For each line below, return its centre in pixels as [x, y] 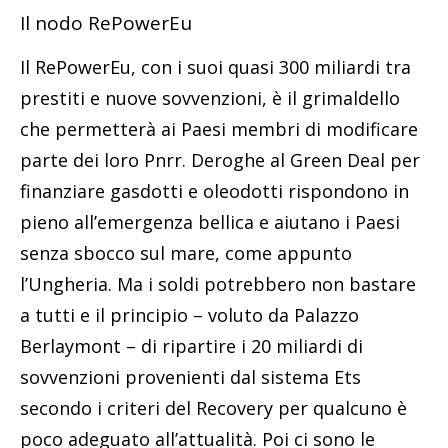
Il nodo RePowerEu [106, 22]
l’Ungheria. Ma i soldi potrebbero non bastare [218, 283]
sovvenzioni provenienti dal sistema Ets [190, 376]
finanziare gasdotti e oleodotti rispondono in [214, 190]
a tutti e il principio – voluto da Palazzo [189, 314]
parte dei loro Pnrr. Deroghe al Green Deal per [220, 159]
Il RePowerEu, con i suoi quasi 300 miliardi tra [215, 66]
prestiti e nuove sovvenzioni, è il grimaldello [210, 97]
